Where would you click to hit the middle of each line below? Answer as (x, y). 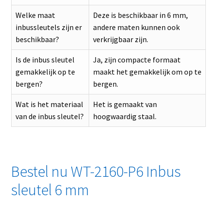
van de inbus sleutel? (49, 116)
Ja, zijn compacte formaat (137, 60)
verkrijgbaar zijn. (120, 39)
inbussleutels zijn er (48, 27)
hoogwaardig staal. (124, 116)
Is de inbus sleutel (45, 60)
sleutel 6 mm (50, 190)
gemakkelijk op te (45, 72)
